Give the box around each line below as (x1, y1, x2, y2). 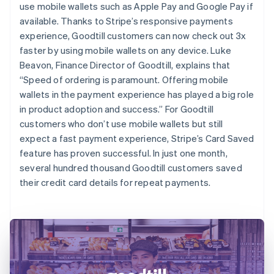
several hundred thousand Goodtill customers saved (20, 161, 242, 174)
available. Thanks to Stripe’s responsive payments (20, 14, 233, 27)
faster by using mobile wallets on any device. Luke (20, 43, 232, 56)
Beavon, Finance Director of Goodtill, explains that (20, 58, 231, 71)
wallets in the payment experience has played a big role (20, 87, 254, 100)
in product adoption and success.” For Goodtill (20, 102, 214, 115)
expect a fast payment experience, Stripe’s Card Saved (20, 131, 254, 144)
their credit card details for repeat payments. (20, 176, 211, 188)
